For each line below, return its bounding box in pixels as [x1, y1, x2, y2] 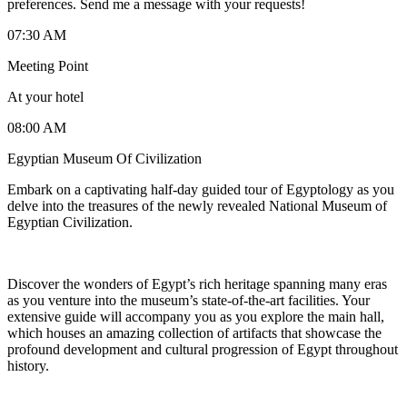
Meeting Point [7, 57, 88, 74]
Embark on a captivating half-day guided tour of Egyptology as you [7, 181, 394, 197]
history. [7, 357, 49, 373]
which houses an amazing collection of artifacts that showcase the [7, 324, 382, 341]
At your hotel [7, 88, 84, 104]
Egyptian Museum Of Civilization [7, 150, 202, 166]
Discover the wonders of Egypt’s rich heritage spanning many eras [7, 275, 387, 292]
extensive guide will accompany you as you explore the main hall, [7, 308, 384, 324]
